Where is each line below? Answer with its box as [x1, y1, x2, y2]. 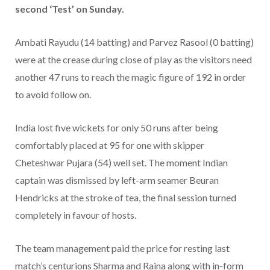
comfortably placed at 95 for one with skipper [15, 139, 204, 151]
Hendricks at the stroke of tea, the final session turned [15, 192, 236, 204]
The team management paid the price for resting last [15, 242, 230, 254]
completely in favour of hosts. [15, 209, 136, 221]
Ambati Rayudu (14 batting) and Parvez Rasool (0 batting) [15, 36, 254, 48]
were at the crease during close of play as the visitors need [15, 54, 252, 66]
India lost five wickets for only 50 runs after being [15, 122, 218, 134]
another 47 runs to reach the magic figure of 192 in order [15, 71, 246, 83]
